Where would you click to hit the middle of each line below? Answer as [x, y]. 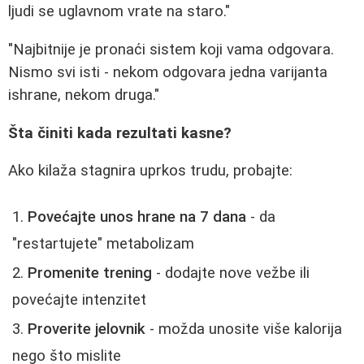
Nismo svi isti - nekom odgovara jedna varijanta [168, 73]
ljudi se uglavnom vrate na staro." [119, 12]
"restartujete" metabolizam [103, 244]
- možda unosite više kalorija [244, 329]
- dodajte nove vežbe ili [231, 273]
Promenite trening [90, 273]
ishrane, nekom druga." [84, 95]
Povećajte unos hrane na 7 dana [137, 217]
